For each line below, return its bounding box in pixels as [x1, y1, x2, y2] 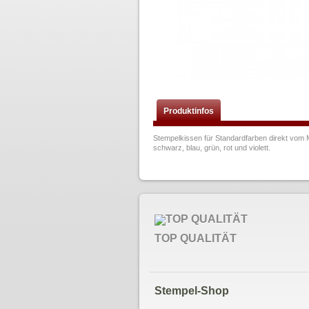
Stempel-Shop [154, 285, 230, 297]
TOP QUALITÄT [154, 232, 237, 244]
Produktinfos [163, 106, 214, 116]
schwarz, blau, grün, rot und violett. [153, 143, 270, 152]
